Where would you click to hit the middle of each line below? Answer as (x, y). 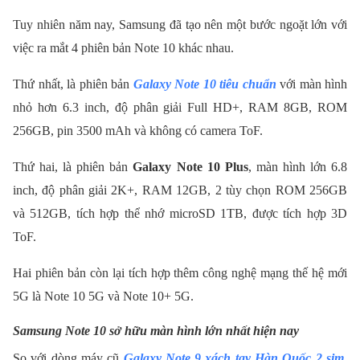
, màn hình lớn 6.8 (298, 167)
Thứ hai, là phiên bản (73, 167)
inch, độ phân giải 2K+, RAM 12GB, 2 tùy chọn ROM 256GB (180, 190)
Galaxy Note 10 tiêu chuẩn (205, 84)
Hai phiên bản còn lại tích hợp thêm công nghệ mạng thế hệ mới (180, 273)
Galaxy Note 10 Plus (190, 167)
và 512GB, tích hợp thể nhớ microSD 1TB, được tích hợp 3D (180, 214)
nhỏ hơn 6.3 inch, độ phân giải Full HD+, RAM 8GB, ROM (180, 108)
